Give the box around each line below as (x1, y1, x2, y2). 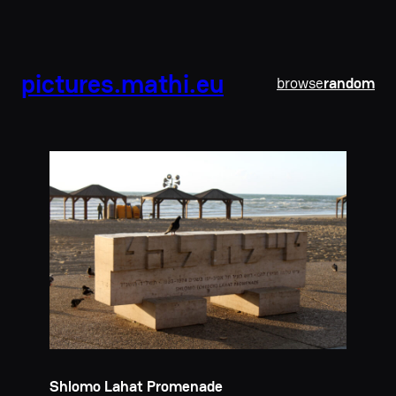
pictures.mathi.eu (21, 67, 224, 100)
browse (277, 74, 324, 94)
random (324, 74, 375, 94)
